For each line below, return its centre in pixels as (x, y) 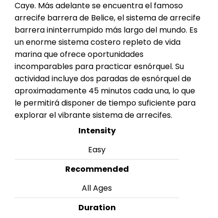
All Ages (97, 188)
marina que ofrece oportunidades (79, 54)
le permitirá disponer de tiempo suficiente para (105, 103)
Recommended (97, 169)
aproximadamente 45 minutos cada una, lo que (105, 91)
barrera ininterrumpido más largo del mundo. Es (106, 30)
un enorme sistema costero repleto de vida (98, 42)
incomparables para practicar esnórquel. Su (99, 67)
